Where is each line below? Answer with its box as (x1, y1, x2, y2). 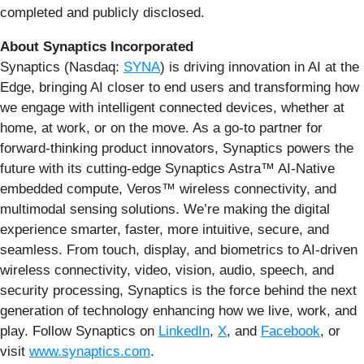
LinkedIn (158, 323, 210, 340)
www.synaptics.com (29, 344, 150, 360)
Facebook (261, 323, 320, 340)
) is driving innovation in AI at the (160, 59, 359, 76)
